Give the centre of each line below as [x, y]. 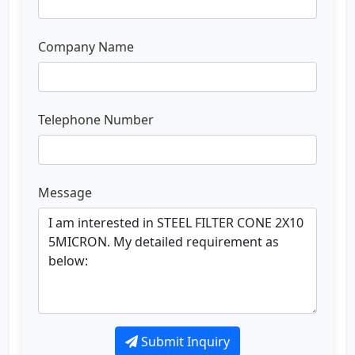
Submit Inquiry [184, 341]
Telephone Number [96, 119]
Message [65, 192]
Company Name [86, 46]
